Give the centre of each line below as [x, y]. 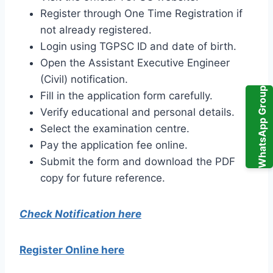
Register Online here [72, 250]
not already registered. [96, 30]
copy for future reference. [103, 178]
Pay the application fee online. [114, 145]
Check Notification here [80, 214]
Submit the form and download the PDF [138, 162]
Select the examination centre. [115, 129]
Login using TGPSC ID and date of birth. [138, 47]
